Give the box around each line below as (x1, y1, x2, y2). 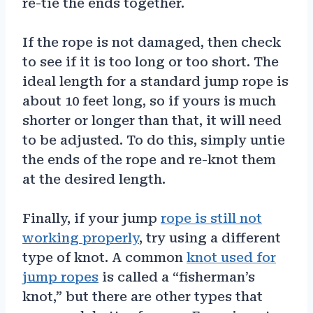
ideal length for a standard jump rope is (22, 73, 289, 89)
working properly (22, 230, 139, 245)
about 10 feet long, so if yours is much (22, 93, 276, 108)
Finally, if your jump (22, 210, 161, 226)
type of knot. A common (22, 249, 187, 265)
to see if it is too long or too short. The (22, 54, 279, 69)
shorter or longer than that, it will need (22, 112, 282, 128)
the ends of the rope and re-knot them (22, 152, 276, 167)
